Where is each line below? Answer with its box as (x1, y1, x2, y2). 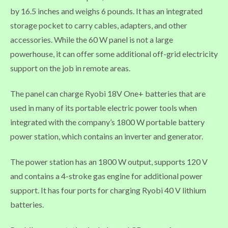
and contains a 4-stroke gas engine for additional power (10, 170, 203, 181)
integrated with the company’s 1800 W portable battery (10, 117, 205, 127)
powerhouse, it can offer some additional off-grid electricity (10, 48, 218, 59)
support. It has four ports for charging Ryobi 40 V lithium (10, 185, 206, 195)
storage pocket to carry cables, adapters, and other (10, 20, 187, 30)
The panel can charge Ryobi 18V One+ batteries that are (10, 88, 206, 98)
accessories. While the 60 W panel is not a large (10, 34, 173, 44)
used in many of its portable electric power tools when (10, 102, 197, 112)
